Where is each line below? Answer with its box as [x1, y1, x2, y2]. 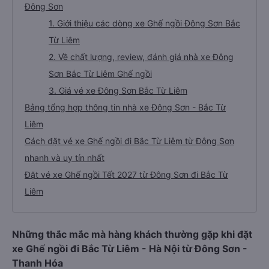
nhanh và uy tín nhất [25, 153, 104, 163]
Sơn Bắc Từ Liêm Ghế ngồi [49, 68, 152, 79]
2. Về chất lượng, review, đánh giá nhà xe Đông [49, 52, 234, 62]
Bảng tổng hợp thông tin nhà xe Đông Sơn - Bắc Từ [25, 102, 226, 112]
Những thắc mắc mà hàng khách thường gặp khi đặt [12, 228, 252, 240]
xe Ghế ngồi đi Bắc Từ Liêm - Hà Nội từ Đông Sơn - [12, 243, 247, 255]
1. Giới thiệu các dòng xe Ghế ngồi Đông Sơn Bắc [49, 18, 240, 28]
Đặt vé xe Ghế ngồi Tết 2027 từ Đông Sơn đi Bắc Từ [25, 169, 228, 180]
